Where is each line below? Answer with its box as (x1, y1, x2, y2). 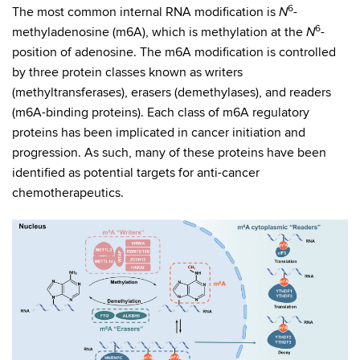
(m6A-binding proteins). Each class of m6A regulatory (12, 104, 309, 121)
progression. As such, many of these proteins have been (12, 144, 326, 161)
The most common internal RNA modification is (12, 3, 279, 20)
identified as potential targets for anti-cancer (12, 164, 260, 181)
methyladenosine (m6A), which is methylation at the (12, 23, 306, 40)
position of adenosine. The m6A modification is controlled (12, 43, 336, 60)
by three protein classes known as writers (12, 63, 243, 80)
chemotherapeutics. (12, 184, 124, 201)
